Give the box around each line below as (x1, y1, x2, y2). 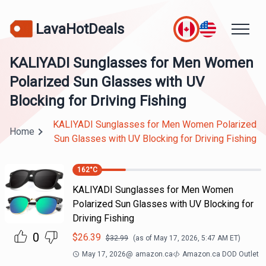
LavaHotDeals (36, 20, 124, 37)
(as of (132, 234, 154, 242)
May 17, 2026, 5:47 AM (153, 234, 228, 242)
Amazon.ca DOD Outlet (182, 250, 259, 258)
